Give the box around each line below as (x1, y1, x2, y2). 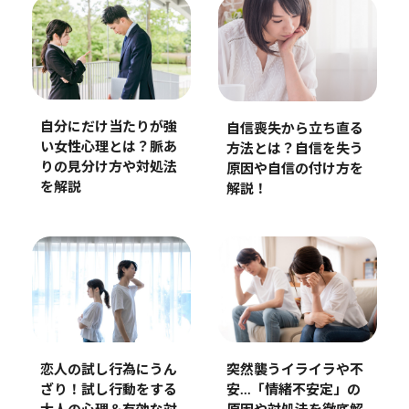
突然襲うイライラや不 (225, 362, 363, 377)
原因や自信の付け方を (225, 162, 363, 176)
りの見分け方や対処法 (39, 160, 177, 174)
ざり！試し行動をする (39, 383, 177, 397)
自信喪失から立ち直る (225, 121, 363, 136)
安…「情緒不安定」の (225, 383, 361, 397)
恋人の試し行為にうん (39, 362, 177, 377)
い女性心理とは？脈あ (39, 140, 177, 154)
